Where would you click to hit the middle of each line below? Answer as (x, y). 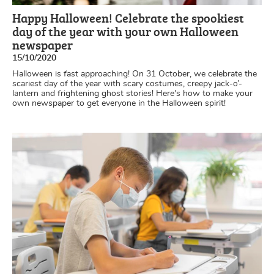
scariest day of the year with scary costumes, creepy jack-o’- (127, 83)
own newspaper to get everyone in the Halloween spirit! (119, 103)
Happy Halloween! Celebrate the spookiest (128, 17)
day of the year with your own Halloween (125, 31)
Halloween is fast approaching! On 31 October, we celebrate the (135, 74)
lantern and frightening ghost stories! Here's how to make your (132, 93)
